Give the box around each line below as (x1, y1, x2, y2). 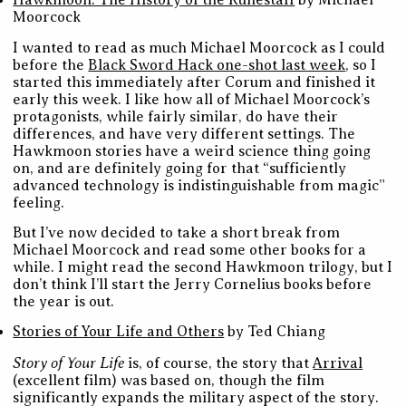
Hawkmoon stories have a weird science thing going (13, 142, 372, 159)
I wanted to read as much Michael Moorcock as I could (13, 39, 386, 56)
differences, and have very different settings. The (13, 125, 356, 142)
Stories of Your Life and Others (13, 324, 225, 341)
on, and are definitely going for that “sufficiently (13, 159, 347, 177)
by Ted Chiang (224, 324, 326, 341)
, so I (345, 56, 377, 73)
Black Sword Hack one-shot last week (88, 56, 346, 73)
